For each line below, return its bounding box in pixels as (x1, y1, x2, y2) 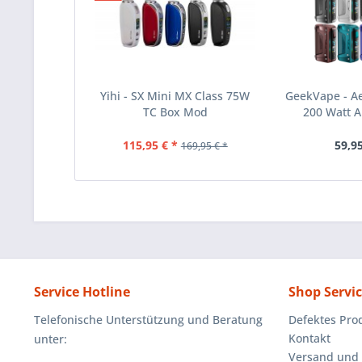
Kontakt (288, 330, 330, 347)
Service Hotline (34, 283, 130, 301)
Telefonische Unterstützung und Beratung (34, 312, 263, 328)
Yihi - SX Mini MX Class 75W (100, 88, 250, 104)
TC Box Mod (142, 104, 208, 120)
